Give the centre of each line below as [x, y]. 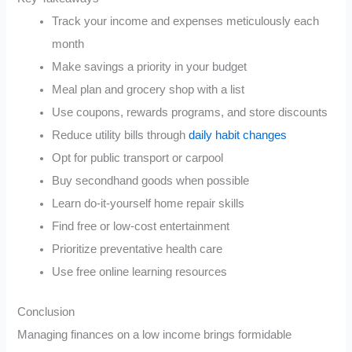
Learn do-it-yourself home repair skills [148, 204]
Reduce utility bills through [121, 136]
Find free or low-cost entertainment [141, 227]
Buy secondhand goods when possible [151, 181]
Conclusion [46, 312]
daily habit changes [238, 136]
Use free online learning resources [140, 272]
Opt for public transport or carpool [138, 158]
